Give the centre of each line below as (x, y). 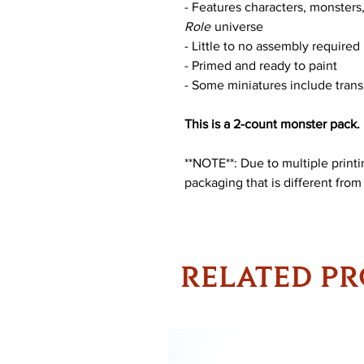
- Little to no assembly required (272, 45)
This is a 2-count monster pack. (272, 123)
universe (237, 26)
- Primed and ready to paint (262, 65)
